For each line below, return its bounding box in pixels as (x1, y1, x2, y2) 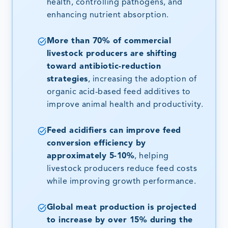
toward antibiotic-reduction (46, 62, 161, 71)
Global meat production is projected (46, 203, 197, 212)
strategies (46, 75, 88, 83)
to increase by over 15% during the (46, 216, 193, 224)
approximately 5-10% (46, 152, 135, 160)
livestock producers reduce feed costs (46, 164, 197, 173)
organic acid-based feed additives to (46, 88, 191, 96)
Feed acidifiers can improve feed (46, 126, 181, 135)
